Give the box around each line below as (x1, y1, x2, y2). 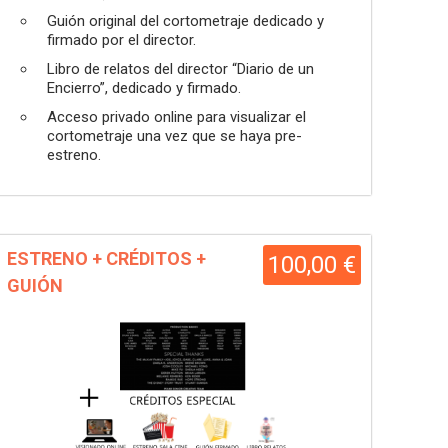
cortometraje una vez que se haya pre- (47, 127, 302, 145)
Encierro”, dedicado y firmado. (47, 79, 241, 97)
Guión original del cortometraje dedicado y (47, 12, 324, 30)
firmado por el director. (47, 31, 196, 49)
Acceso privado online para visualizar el (47, 108, 306, 126)
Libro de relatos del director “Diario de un (47, 60, 314, 78)
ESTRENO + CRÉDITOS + (7, 248, 206, 269)
